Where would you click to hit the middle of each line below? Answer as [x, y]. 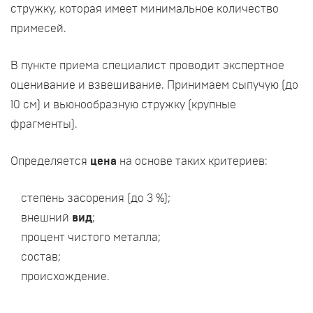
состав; [41, 257]
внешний [46, 218]
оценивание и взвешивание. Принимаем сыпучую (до [154, 85]
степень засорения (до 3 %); [96, 198]
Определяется [50, 161]
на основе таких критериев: [194, 161]
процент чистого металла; [91, 238]
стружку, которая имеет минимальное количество [145, 9]
